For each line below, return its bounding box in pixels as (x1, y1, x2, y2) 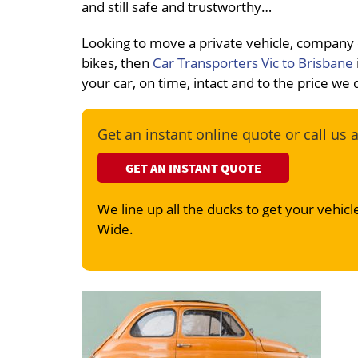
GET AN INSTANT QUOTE (125, 160, 261, 177)
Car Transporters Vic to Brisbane (153, 54, 353, 73)
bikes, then (82, 54, 153, 73)
